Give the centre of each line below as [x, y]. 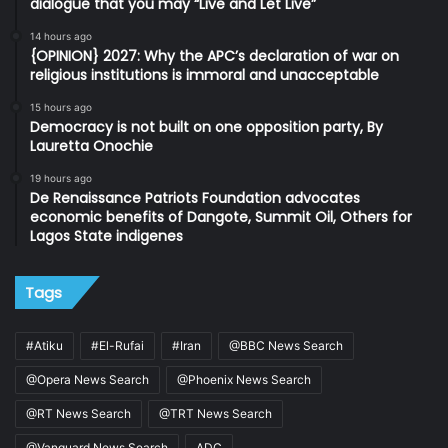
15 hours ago [61, 106]
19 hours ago [61, 177]
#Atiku [44, 345]
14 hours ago [61, 35]
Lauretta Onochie [91, 145]
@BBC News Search [286, 345]
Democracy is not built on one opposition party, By [206, 126]
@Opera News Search [87, 379]
